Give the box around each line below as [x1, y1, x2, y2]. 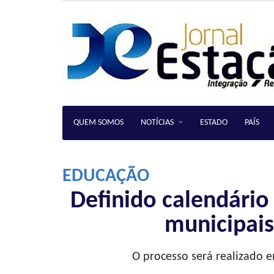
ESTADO [200, 118, 228, 127]
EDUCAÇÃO [62, 167, 149, 186]
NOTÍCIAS [141, 118, 174, 127]
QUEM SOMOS [73, 118, 124, 127]
